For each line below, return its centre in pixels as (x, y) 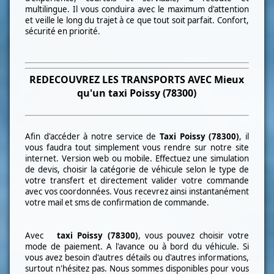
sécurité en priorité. (63, 31)
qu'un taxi (104, 93)
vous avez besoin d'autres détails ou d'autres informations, (137, 258)
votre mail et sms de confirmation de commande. (117, 203)
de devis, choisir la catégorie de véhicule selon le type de (137, 170)
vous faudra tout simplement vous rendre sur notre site (137, 148)
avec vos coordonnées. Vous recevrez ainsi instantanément (137, 192)
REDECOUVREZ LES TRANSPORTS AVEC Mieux (137, 80)
